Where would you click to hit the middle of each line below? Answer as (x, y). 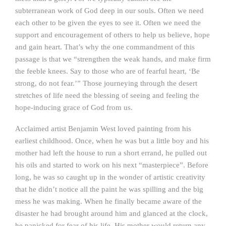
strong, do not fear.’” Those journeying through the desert (106, 83)
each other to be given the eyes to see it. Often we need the (108, 23)
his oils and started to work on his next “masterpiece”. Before (112, 165)
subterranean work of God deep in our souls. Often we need (109, 11)
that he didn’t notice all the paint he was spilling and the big (109, 189)
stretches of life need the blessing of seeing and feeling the (107, 95)
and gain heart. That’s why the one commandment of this (105, 47)
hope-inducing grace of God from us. (74, 107)
